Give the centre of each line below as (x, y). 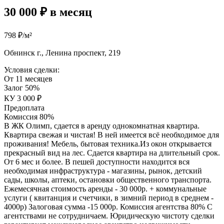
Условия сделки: (32, 70)
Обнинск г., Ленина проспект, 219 (62, 53)
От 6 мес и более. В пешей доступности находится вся (97, 162)
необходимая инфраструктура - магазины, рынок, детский (103, 171)
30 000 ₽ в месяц (48, 12)
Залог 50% (22, 88)
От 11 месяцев (28, 79)
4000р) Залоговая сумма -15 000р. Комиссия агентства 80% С (108, 207)
